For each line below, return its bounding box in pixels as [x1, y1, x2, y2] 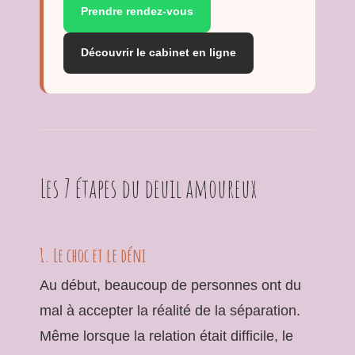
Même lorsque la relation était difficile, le [40, 327, 293, 344]
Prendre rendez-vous [81, 5, 193, 17]
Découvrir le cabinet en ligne [81, 46, 236, 59]
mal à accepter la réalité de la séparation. [40, 302, 300, 319]
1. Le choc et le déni [40, 242, 146, 267]
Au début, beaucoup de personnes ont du [40, 277, 301, 293]
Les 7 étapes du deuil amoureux [40, 171, 257, 204]
